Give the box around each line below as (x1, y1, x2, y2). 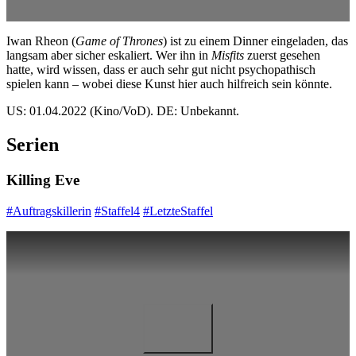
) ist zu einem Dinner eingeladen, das (163, 34, 348, 48)
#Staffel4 (95, 204, 140, 218)
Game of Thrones (75, 34, 163, 48)
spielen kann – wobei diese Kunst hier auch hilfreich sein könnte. (6, 77, 332, 91)
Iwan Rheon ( (6, 34, 75, 48)
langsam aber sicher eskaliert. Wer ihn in (6, 48, 211, 63)
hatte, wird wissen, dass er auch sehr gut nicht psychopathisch (6, 63, 315, 77)
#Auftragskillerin (6, 204, 91, 218)
